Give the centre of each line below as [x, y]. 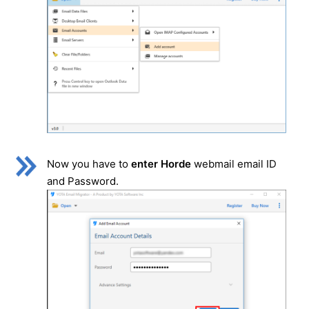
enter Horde [161, 164]
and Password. [83, 181]
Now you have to [89, 164]
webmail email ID [234, 164]
